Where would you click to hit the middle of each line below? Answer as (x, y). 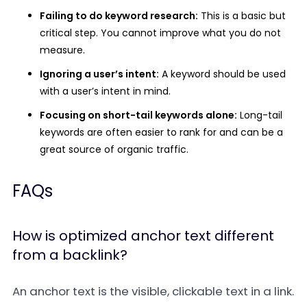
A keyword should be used (222, 74)
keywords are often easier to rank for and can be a (161, 132)
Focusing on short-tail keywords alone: (138, 115)
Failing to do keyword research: (119, 16)
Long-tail (260, 115)
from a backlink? (70, 255)
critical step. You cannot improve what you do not (160, 33)
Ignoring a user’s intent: (99, 74)
